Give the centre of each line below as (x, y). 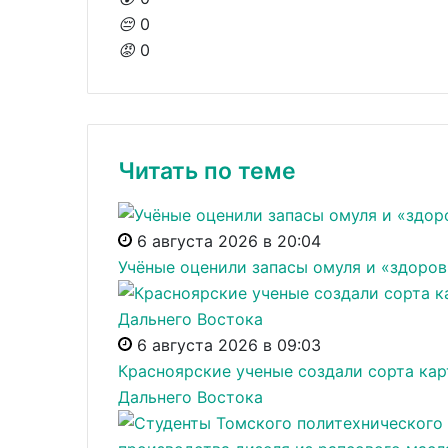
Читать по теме (207, 170)
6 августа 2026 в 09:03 (229, 345)
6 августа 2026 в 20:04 (229, 241)
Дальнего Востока (190, 397)
